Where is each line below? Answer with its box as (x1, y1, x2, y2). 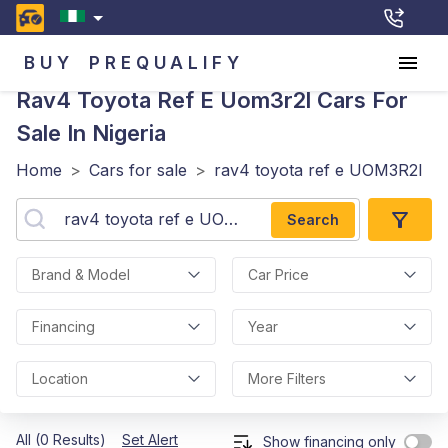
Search (287, 210, 339, 228)
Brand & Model (32, 266, 130, 283)
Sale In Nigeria (16, 120, 166, 146)
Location (32, 370, 88, 387)
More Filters (248, 370, 326, 387)
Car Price (248, 266, 309, 283)
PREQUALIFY (89, 52, 244, 73)
